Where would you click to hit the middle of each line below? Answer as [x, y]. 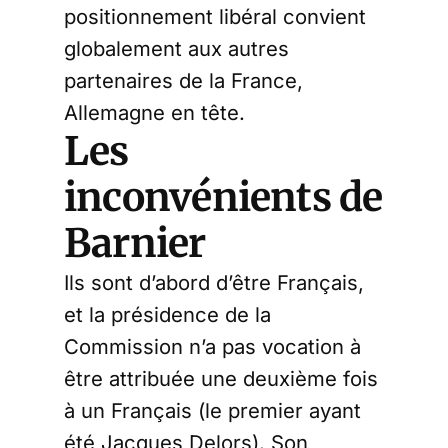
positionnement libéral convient [215, 16]
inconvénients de [223, 197]
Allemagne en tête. [154, 112]
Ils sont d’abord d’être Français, [214, 282]
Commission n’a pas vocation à [212, 346]
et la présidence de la [167, 314]
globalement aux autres [176, 48]
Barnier [135, 243]
